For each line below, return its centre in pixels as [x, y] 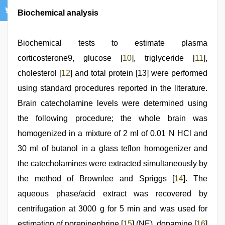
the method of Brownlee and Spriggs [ [96, 179]
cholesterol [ [39, 73]
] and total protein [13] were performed [139, 73]
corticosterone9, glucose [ [70, 58]
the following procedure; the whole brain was [113, 118]
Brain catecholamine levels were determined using [113, 103]
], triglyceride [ [163, 58]
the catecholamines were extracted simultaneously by [113, 163]
